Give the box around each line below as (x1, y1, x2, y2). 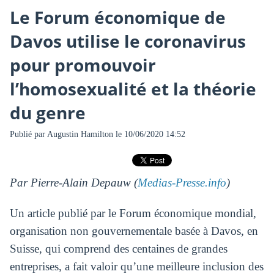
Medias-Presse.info (137, 176, 226, 190)
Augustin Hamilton (46, 129, 113, 139)
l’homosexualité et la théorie (9, 77, 256, 101)
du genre (9, 101, 86, 125)
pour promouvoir (9, 53, 156, 77)
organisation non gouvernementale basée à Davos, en (9, 224, 258, 238)
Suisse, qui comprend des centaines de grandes (9, 242, 228, 256)
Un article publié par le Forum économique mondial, (9, 207, 256, 220)
